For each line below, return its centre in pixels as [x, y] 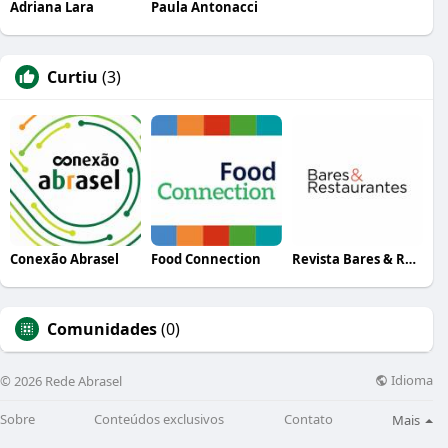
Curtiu [72, 76]
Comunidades [102, 328]
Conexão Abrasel [64, 258]
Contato [308, 419]
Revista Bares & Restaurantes [410, 258]
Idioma [410, 380]
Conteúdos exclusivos [159, 419]
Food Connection [205, 258]
